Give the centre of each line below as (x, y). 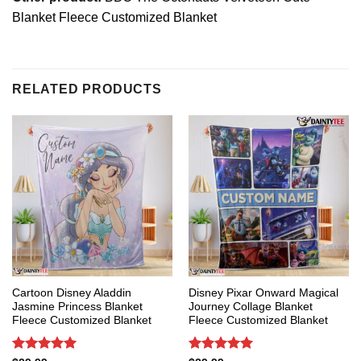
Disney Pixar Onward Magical (263, 293)
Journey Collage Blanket (250, 306)
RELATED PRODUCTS (87, 89)
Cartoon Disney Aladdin (71, 293)
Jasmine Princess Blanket (77, 306)
